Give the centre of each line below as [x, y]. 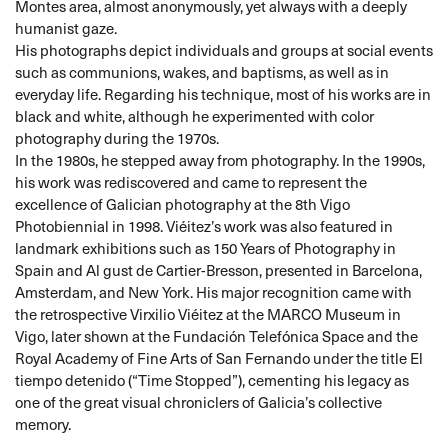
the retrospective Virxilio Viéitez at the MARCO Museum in [208, 314]
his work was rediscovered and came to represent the [191, 182]
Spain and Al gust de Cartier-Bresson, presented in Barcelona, [218, 270]
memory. [43, 424]
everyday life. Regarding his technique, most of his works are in [223, 94]
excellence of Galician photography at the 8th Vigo [182, 204]
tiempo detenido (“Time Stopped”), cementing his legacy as [212, 380]
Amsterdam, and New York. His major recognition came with [213, 292]
